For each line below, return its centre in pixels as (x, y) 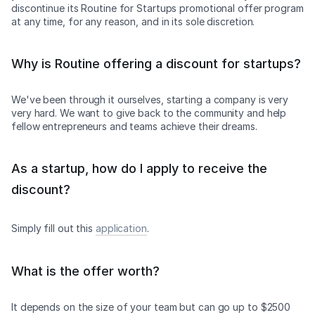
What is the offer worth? (85, 271)
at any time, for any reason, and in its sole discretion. (133, 21)
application (121, 228)
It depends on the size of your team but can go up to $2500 (151, 307)
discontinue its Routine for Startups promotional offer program (157, 8)
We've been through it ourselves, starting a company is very (150, 99)
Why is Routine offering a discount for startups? (156, 64)
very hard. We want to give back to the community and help (149, 113)
